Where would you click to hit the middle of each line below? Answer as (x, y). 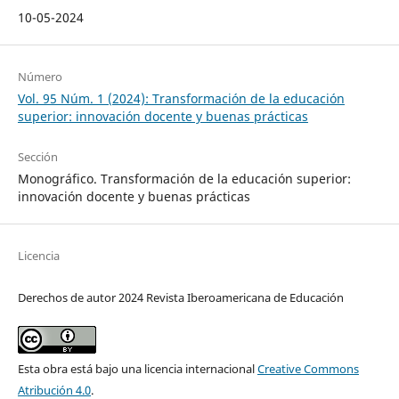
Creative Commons (308, 368)
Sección (37, 156)
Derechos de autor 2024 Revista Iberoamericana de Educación (180, 297)
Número (40, 76)
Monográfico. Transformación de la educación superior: (184, 178)
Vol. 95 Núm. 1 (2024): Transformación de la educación (181, 98)
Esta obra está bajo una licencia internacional (137, 368)
